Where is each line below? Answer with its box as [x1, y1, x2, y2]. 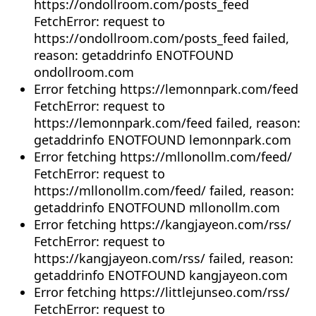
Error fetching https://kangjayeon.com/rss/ [34, 215, 291, 233]
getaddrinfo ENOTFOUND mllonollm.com [34, 198, 280, 216]
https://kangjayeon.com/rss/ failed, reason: [34, 249, 293, 267]
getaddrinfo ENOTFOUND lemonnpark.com [34, 130, 291, 148]
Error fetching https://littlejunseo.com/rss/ [34, 283, 290, 300]
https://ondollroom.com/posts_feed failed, [34, 29, 289, 47]
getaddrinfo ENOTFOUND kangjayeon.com [34, 266, 288, 284]
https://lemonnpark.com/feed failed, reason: [34, 114, 300, 131]
